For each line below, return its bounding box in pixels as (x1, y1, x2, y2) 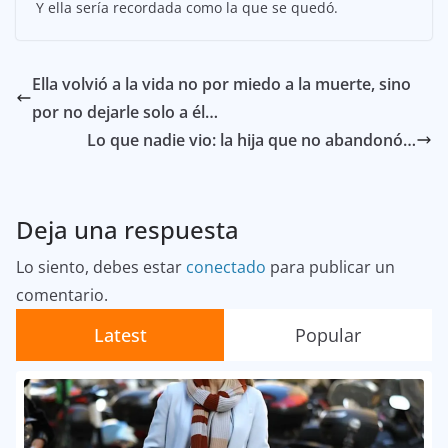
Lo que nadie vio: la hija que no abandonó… (87, 129, 416, 152)
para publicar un (266, 256, 395, 279)
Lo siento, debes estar (16, 256, 186, 279)
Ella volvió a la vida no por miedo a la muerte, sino (32, 73, 411, 96)
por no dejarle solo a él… (32, 101, 218, 124)
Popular (295, 323, 361, 348)
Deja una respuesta (16, 213, 239, 247)
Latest (93, 323, 147, 348)
